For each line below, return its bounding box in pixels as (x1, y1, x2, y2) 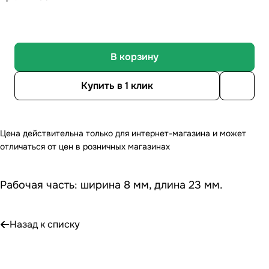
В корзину (110, 50, 159, 63)
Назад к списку (10, 217, 80, 231)
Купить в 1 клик (81, 79, 153, 92)
